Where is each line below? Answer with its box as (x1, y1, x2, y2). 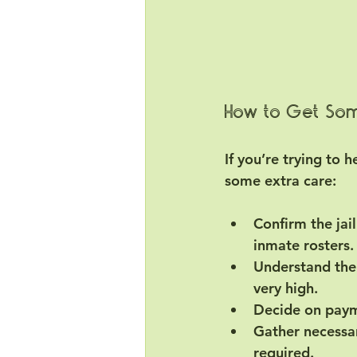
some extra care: (225, 171, 336, 190)
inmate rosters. (253, 235, 354, 254)
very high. (253, 278, 318, 297)
